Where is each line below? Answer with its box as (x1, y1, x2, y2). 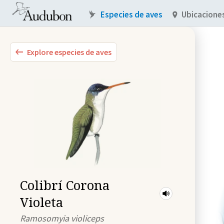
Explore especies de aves (27, 47, 111, 57)
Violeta (20, 193, 63, 211)
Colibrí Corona (20, 176, 109, 194)
